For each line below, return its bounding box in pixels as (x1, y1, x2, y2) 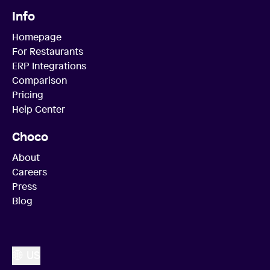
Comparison (12, 73, 67, 87)
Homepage (12, 30, 61, 43)
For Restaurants (12, 44, 83, 58)
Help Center (12, 102, 65, 116)
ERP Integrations (12, 58, 86, 72)
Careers (12, 165, 47, 178)
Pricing (12, 87, 43, 101)
